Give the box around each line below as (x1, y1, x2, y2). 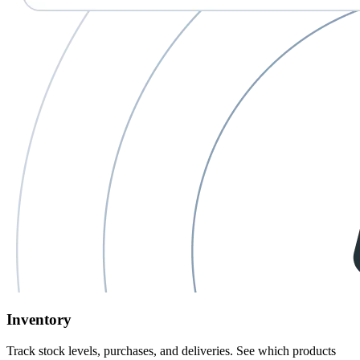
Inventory (6, 310, 72, 328)
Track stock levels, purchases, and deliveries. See (6, 343, 258, 358)
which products (258, 343, 336, 358)
